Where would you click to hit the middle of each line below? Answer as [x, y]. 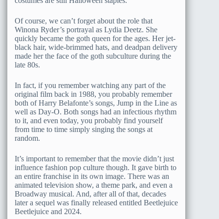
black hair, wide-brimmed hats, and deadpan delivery [96, 47]
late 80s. [27, 65]
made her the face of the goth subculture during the [93, 56]
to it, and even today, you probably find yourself [89, 120]
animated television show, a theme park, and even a [94, 185]
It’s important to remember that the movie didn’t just [94, 158]
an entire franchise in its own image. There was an [92, 176]
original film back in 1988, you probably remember [93, 94]
